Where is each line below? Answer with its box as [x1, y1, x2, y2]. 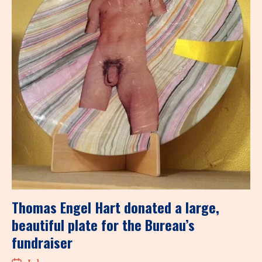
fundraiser [12, 231, 73, 253]
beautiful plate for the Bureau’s [12, 213, 195, 235]
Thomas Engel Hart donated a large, [12, 196, 219, 218]
